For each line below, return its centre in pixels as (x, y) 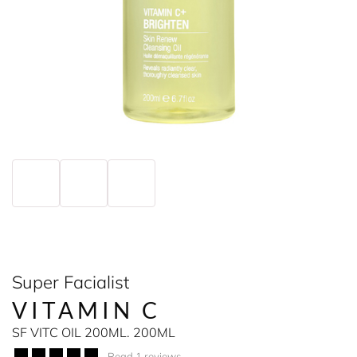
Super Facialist (71, 282)
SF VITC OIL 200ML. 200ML (94, 332)
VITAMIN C (87, 310)
